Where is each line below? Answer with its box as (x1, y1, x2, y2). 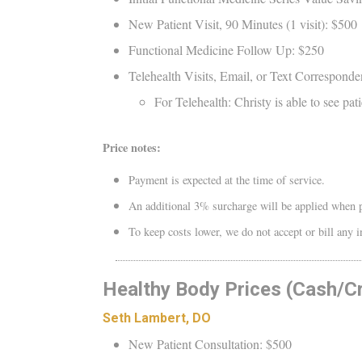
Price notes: (103, 138, 161, 156)
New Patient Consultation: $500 (128, 335, 292, 352)
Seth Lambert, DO (103, 309, 211, 326)
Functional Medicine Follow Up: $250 (128, 40, 324, 58)
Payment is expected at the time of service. (128, 171, 325, 187)
